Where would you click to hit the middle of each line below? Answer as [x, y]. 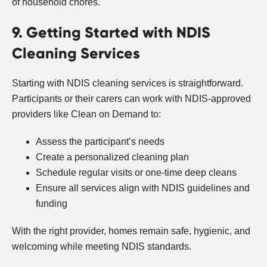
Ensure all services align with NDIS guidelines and [143, 188]
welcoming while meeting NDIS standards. [102, 246]
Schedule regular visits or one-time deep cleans [136, 172]
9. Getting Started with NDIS [111, 32]
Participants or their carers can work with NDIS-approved [131, 98]
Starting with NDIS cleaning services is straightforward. [128, 83]
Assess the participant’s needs [100, 141]
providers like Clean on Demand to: [86, 114]
